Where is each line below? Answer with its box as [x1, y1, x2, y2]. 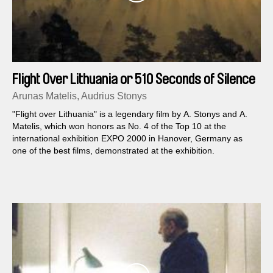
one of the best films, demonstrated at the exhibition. [12, 146, 214, 156]
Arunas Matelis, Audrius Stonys [12, 91, 147, 102]
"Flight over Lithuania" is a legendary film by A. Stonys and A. [12, 109, 247, 119]
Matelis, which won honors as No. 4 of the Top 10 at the [12, 121, 226, 132]
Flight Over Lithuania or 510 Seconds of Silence [12, 72, 255, 87]
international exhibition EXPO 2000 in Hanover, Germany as [12, 133, 243, 144]
